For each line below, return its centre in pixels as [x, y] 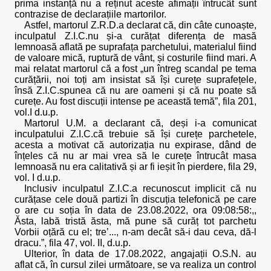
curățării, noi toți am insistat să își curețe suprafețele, [135, 80]
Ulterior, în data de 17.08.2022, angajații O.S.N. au [140, 254]
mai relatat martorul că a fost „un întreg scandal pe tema [135, 69]
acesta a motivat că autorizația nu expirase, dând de [135, 145]
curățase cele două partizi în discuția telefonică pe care [135, 199]
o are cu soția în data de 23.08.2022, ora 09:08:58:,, [135, 210]
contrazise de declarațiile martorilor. [90, 14]
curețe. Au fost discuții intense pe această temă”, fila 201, [135, 101]
